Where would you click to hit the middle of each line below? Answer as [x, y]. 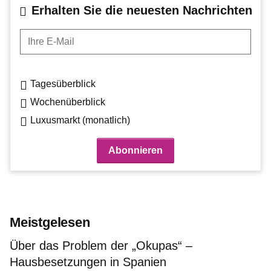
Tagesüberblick [63, 83]
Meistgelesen [50, 222]
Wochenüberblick [68, 102]
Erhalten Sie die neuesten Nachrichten [142, 10]
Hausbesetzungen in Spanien [88, 262]
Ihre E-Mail [43, 35]
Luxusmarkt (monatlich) [80, 120]
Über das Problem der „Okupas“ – [101, 245]
